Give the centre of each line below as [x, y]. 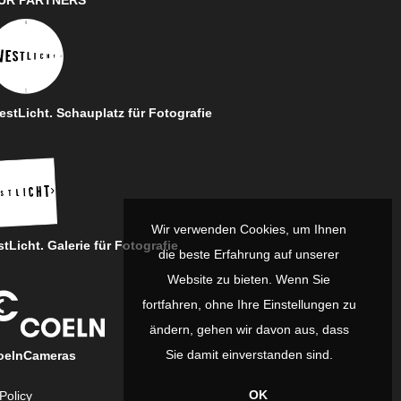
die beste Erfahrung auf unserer [249, 254]
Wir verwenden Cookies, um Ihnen [249, 229]
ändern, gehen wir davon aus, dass [249, 329]
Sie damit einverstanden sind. [249, 354]
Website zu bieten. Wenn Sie [249, 279]
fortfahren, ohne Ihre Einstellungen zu [249, 304]
